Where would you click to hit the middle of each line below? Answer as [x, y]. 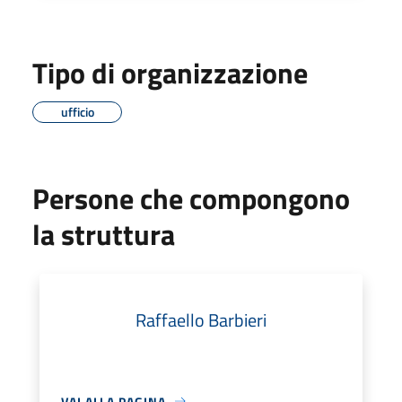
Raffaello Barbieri [201, 319]
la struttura [104, 234]
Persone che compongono [191, 198]
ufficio [77, 111]
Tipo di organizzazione [170, 72]
